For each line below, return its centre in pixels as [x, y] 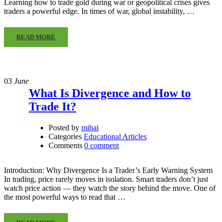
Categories [65, 136]
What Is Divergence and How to [110, 93]
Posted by [64, 127]
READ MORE [36, 37]
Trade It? [53, 106]
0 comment [102, 145]
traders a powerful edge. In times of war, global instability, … [99, 11]
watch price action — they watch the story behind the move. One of [110, 188]
